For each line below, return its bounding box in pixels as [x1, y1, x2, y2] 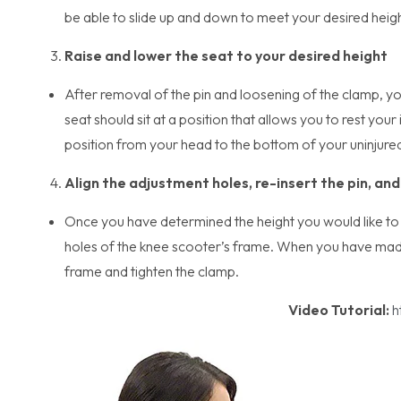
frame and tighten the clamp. [64, 262, 239, 280]
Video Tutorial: [288, 301, 389, 319]
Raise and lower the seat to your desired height [64, 47, 388, 64]
